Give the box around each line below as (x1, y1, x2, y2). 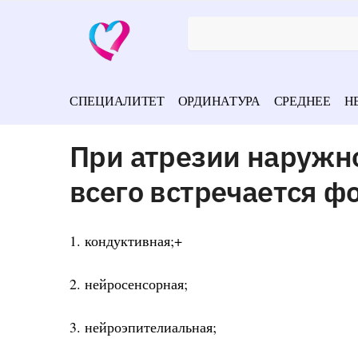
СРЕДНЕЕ (273, 92, 331, 109)
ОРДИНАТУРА (177, 92, 261, 109)
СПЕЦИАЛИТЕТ (70, 92, 165, 109)
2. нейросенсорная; (70, 274, 188, 294)
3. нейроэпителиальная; (70, 317, 217, 337)
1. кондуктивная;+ (70, 230, 182, 250)
